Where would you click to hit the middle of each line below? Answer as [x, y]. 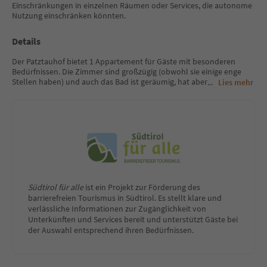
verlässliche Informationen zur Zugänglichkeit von [117, 209]
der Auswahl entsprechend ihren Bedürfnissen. [111, 230]
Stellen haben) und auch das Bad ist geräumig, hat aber [110, 81]
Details [26, 41]
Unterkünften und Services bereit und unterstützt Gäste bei [133, 220]
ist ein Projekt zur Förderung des [142, 187]
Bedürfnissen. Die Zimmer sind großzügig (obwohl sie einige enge [127, 71]
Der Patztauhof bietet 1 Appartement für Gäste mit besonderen [124, 61]
